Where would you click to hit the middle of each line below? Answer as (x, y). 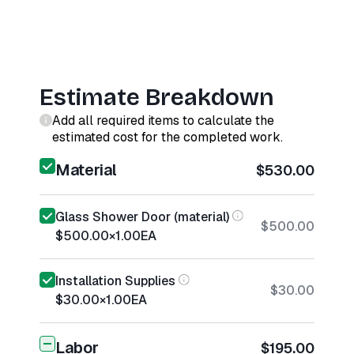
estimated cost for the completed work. (168, 137)
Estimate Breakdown (157, 97)
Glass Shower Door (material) (142, 217)
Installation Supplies (115, 281)
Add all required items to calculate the (163, 121)
